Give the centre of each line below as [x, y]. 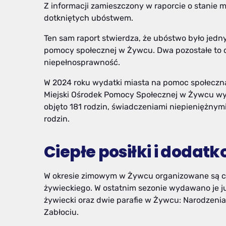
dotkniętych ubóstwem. [89, 18]
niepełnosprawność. [83, 63]
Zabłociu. [61, 212]
